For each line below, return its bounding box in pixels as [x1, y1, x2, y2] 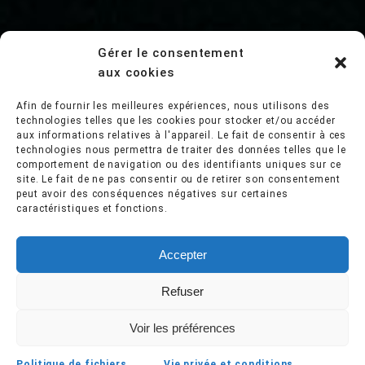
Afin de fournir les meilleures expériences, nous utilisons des [16, 100, 330, 112]
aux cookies [98, 65, 174, 80]
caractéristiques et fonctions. [16, 203, 168, 214]
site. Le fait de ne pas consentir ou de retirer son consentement [16, 174, 341, 185]
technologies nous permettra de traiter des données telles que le [16, 144, 346, 156]
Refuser [161, 284, 204, 298]
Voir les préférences [130, 320, 235, 335]
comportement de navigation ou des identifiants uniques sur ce [16, 159, 341, 170]
